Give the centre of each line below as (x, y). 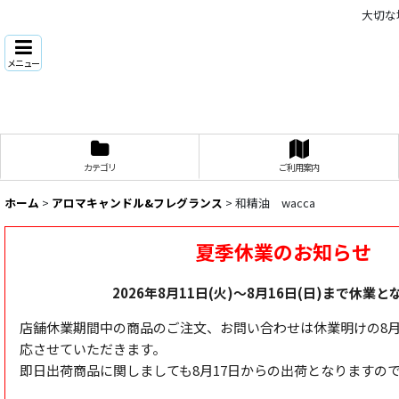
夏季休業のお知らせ (284, 251)
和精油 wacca (275, 202)
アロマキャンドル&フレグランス (137, 202)
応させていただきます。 (93, 348)
